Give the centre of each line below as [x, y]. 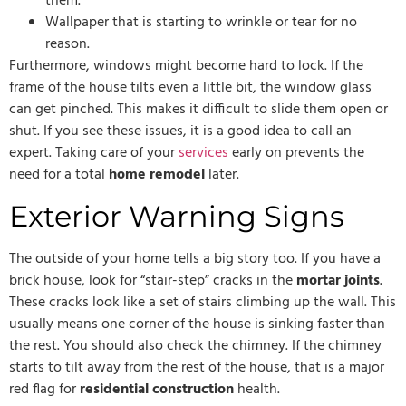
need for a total [59, 175]
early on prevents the [296, 154]
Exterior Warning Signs [177, 216]
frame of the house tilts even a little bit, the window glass [190, 88]
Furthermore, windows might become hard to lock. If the [186, 67]
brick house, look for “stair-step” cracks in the [153, 280]
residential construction [157, 389]
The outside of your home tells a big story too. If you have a [195, 259]
